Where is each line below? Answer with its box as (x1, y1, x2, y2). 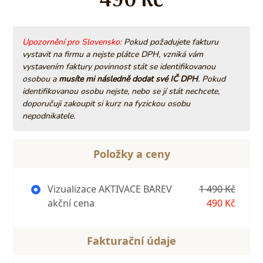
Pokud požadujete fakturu (121, 36, 218, 48)
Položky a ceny (93, 146, 170, 161)
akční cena (48, 196, 95, 210)
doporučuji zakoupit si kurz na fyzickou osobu (22, 97, 190, 109)
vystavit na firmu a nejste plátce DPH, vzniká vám (22, 48, 203, 60)
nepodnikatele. (22, 110, 75, 122)
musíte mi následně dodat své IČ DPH (58, 73, 198, 85)
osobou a (22, 73, 59, 85)
